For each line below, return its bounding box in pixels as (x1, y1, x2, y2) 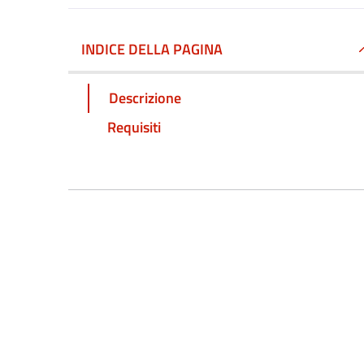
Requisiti (107, 115, 161, 138)
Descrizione (109, 86, 181, 109)
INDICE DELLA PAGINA (81, 38, 223, 60)
